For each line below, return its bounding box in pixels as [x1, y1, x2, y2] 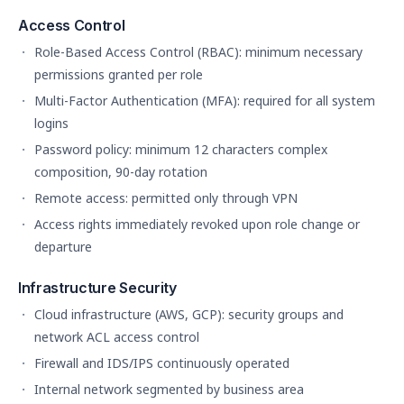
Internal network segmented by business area [34, 381, 304, 398]
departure [34, 238, 92, 255]
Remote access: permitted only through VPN [34, 189, 298, 207]
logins [34, 115, 69, 132]
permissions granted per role [34, 66, 203, 83]
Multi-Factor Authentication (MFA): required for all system [34, 92, 375, 109]
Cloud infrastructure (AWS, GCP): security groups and [34, 306, 344, 323]
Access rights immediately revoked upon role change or [34, 216, 360, 233]
